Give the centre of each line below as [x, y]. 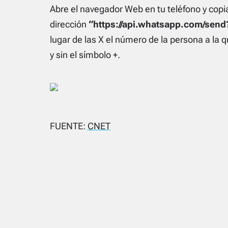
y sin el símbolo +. [85, 55]
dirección [69, 24]
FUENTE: [68, 126]
